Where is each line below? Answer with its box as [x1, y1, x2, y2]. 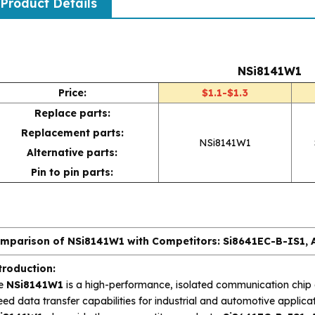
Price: [58, 86, 86, 99]
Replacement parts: [20, 126, 124, 139]
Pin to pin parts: [31, 165, 114, 179]
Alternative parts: [27, 146, 118, 159]
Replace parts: [34, 106, 110, 120]
